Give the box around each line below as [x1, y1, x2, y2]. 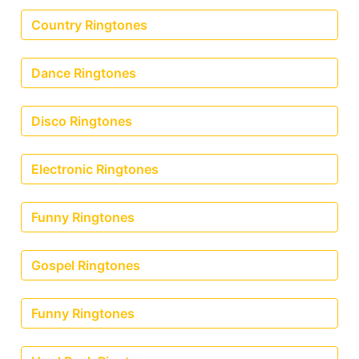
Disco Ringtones [31, 113, 132, 129]
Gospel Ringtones [31, 257, 140, 273]
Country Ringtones [31, 17, 147, 33]
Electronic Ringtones [31, 161, 159, 177]
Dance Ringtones [31, 65, 136, 81]
